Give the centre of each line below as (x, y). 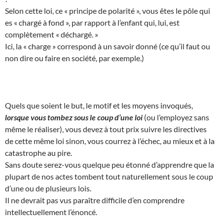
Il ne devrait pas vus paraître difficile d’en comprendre (95, 200)
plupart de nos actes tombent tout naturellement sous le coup (109, 176)
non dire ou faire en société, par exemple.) (74, 58)
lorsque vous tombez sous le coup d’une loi (74, 117)
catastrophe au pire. (38, 152)
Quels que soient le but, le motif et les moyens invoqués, (99, 105)
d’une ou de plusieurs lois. (48, 188)
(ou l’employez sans (176, 117)
